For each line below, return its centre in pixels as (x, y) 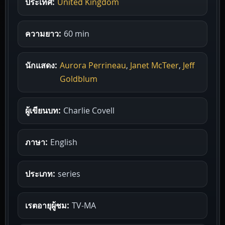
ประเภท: (40, 174)
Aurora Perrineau (93, 65)
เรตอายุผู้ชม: (47, 205)
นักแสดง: (41, 65)
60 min (77, 33)
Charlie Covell (89, 110)
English (64, 142)
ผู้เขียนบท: (43, 110)
